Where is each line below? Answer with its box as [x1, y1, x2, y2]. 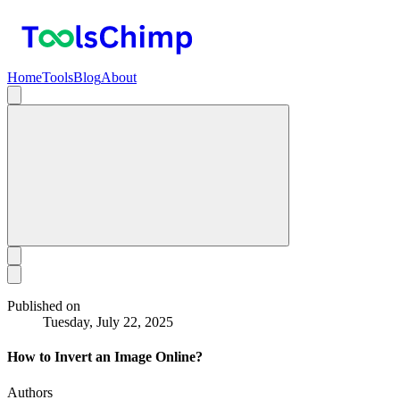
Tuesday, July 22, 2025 [43, 314, 173, 329]
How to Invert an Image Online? [7, 349, 203, 365]
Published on [7, 298, 80, 313]
